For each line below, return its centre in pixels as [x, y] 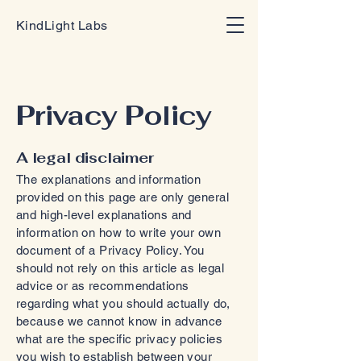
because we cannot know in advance [119, 321]
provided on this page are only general [123, 197]
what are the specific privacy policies [120, 339]
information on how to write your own [119, 232]
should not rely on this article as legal [120, 268]
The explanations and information [109, 179]
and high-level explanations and [104, 215]
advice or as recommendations [103, 286]
